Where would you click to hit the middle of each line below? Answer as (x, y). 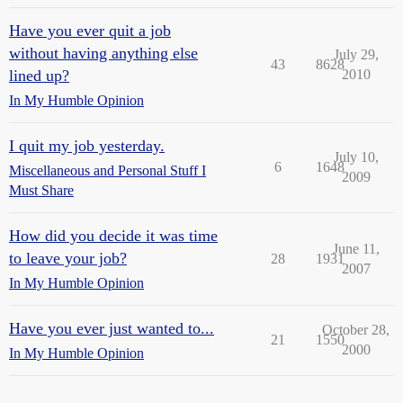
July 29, (356, 54)
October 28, (356, 330)
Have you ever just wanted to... (112, 328)
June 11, (356, 249)
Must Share (41, 190)
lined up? (39, 76)
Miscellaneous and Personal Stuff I (107, 170)
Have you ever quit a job (90, 31)
